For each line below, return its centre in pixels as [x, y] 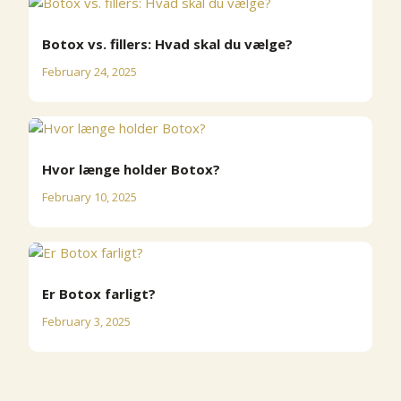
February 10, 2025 [90, 196]
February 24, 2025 [90, 72]
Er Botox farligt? [102, 294]
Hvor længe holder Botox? [136, 169]
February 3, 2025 [86, 322]
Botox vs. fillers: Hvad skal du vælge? [172, 44]
